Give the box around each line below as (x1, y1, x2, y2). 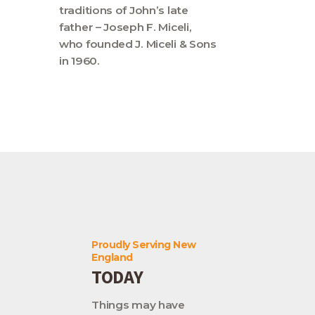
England (91, 250, 133, 264)
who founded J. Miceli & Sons (59, 37, 217, 51)
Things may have (91, 298, 185, 312)
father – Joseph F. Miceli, (59, 20, 192, 34)
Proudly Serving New (91, 238, 196, 251)
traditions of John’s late (59, 3, 188, 17)
